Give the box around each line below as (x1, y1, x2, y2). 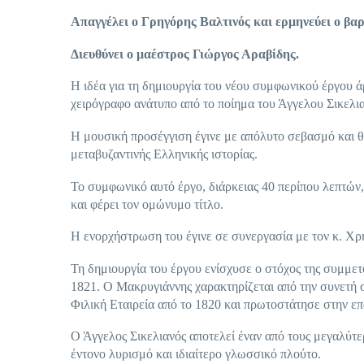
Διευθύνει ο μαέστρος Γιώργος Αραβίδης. (71, 46, 299, 61)
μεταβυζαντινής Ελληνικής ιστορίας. (71, 146, 258, 161)
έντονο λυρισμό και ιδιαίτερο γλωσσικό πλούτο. (71, 347, 321, 362)
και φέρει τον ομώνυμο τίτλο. (71, 197, 223, 211)
